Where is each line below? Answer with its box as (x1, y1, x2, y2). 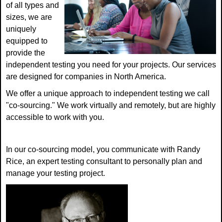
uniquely (6, 25, 36, 34)
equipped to (6, 37, 48, 46)
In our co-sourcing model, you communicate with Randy (6, 145, 200, 154)
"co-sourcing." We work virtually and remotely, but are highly (6, 101, 216, 110)
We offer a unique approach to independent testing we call (6, 89, 210, 98)
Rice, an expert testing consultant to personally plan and (6, 157, 202, 166)
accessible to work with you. (6, 113, 104, 122)
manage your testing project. (6, 169, 105, 178)
